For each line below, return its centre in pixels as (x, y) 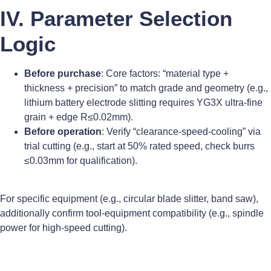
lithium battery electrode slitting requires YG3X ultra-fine (143, 103)
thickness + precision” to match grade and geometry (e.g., (146, 88)
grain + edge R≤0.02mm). (79, 117)
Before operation (63, 132)
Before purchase (63, 74)
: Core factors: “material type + (165, 74)
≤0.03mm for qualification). (81, 161)
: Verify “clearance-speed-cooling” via (181, 132)
